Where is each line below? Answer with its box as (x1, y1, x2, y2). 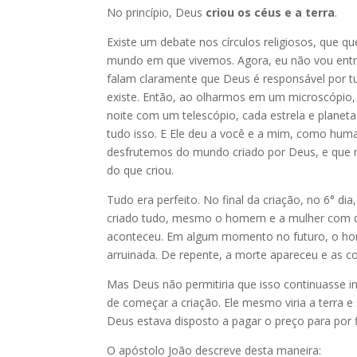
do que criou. (107, 163, 175, 178)
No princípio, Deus (107, 5, 206, 20)
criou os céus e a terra (206, 5, 335, 20)
